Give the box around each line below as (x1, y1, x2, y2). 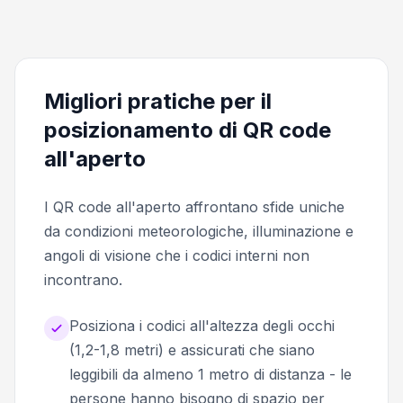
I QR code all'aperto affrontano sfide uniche (44, 197, 345, 216)
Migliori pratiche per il (44, 87, 272, 114)
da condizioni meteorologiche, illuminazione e (44, 221, 354, 240)
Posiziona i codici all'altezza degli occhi (69, 316, 335, 335)
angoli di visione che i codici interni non (44, 246, 309, 264)
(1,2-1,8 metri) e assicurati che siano (69, 340, 315, 359)
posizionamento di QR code (44, 116, 331, 143)
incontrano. (44, 270, 122, 289)
